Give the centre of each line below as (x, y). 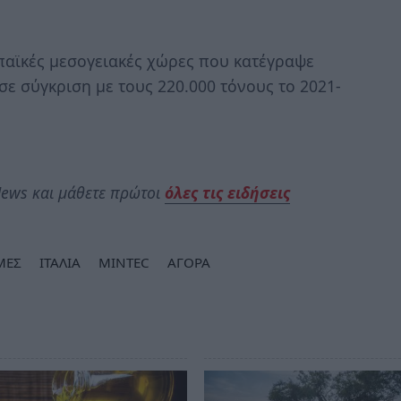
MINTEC (124, 263)
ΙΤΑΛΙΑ (60, 263)
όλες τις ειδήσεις (227, 192)
